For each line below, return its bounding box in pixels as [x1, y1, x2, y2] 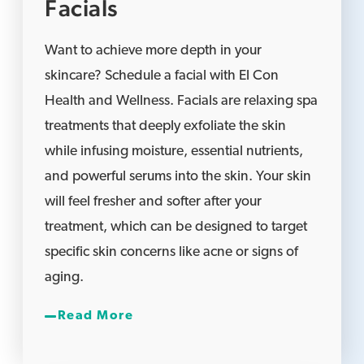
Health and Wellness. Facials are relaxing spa [45, 93, 318, 108]
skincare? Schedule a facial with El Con [45, 68, 279, 83]
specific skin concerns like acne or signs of [45, 245, 299, 259]
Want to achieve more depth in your [45, 43, 262, 58]
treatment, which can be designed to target [45, 219, 308, 234]
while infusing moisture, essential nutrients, [45, 144, 304, 158]
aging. [45, 270, 84, 284]
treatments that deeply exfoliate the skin [45, 119, 287, 133]
